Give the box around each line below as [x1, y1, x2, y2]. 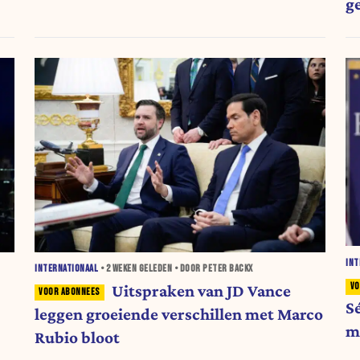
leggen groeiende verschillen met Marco [35, 304, 324, 324]
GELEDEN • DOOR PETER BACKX [137, 263, 253, 276]
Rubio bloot [35, 327, 121, 347]
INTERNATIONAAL [35, 263, 99, 276]
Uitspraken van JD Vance [111, 280, 291, 301]
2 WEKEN [105, 263, 137, 276]
